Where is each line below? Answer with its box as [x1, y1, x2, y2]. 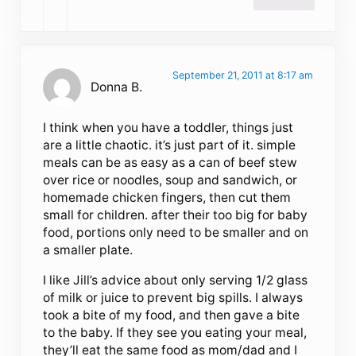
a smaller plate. [43, 242, 133, 257]
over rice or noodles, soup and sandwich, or [43, 172, 298, 188]
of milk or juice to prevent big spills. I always [43, 289, 304, 305]
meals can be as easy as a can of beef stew [43, 154, 298, 170]
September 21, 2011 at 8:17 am [172, 68, 313, 81]
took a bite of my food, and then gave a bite [43, 307, 300, 323]
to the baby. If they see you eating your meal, [43, 324, 308, 340]
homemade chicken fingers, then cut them [43, 189, 292, 205]
